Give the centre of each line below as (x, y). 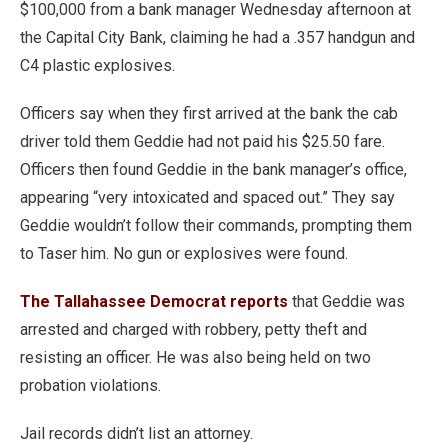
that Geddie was (346, 301)
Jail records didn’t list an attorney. (136, 433)
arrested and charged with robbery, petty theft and (193, 329)
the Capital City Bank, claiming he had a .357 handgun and (217, 37)
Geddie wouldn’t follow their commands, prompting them (216, 225)
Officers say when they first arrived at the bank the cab (209, 113)
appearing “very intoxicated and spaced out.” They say (207, 197)
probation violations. (90, 385)
